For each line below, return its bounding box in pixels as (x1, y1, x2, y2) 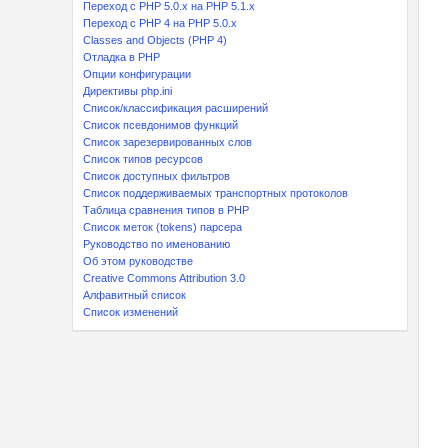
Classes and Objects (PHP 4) (83, 34, 227, 46)
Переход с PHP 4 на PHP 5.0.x (83, 17, 237, 29)
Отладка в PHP (83, 51, 160, 63)
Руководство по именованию (83, 238, 230, 250)
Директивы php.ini (83, 85, 172, 97)
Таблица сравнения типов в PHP (83, 204, 249, 216)
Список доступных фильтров (83, 170, 230, 182)
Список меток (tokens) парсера (83, 221, 242, 233)
